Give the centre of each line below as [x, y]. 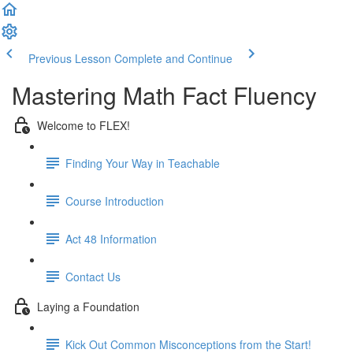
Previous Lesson [70, 58]
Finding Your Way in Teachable [143, 163]
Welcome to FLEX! [84, 125]
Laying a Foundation [88, 306]
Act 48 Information [111, 238]
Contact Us [93, 276]
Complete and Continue [173, 58]
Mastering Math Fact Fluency [164, 95]
